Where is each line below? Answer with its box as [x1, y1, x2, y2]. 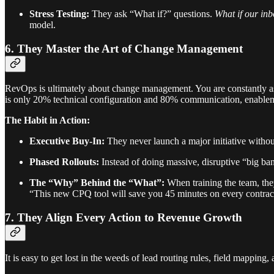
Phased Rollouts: [29, 157, 99, 168]
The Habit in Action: [5, 115, 90, 126]
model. [29, 20, 56, 30]
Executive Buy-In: [29, 136, 105, 147]
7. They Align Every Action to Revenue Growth [5, 211, 242, 224]
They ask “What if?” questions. [89, 9, 215, 19]
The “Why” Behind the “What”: [29, 177, 165, 188]
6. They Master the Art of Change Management [5, 42, 243, 55]
